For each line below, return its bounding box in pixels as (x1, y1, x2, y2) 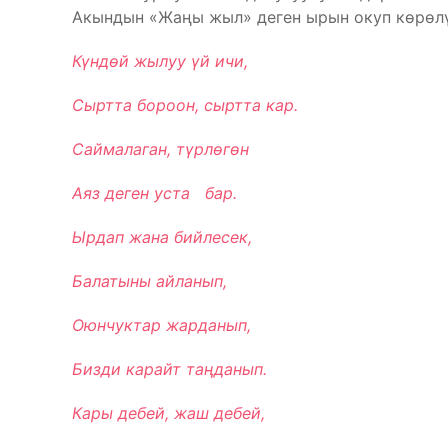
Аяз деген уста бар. (72, 183, 237, 203)
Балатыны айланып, (72, 271, 227, 291)
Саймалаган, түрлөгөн (72, 139, 249, 159)
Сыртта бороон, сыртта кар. (72, 95, 298, 115)
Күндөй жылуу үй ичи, (72, 51, 248, 71)
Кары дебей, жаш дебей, (72, 403, 265, 423)
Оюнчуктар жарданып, (72, 315, 251, 335)
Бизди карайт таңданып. (72, 359, 267, 379)
